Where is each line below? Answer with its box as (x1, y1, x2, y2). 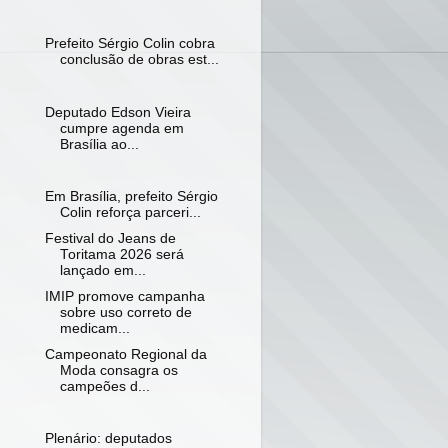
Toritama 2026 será (59, 246, 184, 262)
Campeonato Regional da (44, 347, 207, 363)
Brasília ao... (59, 136, 139, 152)
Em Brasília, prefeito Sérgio (44, 188, 218, 204)
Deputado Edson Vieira (44, 104, 191, 120)
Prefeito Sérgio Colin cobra (44, 36, 215, 52)
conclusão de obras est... (59, 52, 219, 68)
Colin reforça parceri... (59, 204, 201, 220)
